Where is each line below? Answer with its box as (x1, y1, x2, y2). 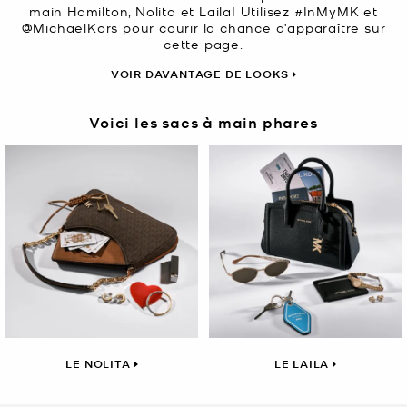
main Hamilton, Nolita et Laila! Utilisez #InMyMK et (29, 3, 378, 20)
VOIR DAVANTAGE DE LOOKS (110, 66, 290, 83)
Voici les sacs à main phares (89, 111, 318, 132)
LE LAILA (273, 356, 330, 372)
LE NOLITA (65, 356, 131, 372)
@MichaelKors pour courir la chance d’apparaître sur (21, 19, 386, 36)
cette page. (164, 35, 243, 53)
